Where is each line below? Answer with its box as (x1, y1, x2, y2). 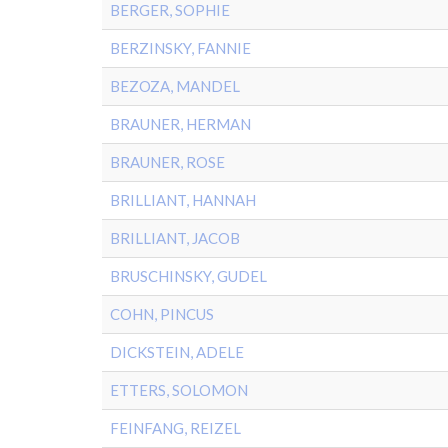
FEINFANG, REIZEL (110, 419, 241, 437)
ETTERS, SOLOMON (110, 381, 248, 399)
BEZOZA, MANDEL (110, 77, 240, 95)
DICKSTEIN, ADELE (110, 343, 244, 361)
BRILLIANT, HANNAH (110, 191, 256, 209)
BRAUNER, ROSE (110, 153, 225, 171)
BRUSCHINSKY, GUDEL (110, 267, 267, 285)
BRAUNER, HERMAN (110, 115, 251, 133)
